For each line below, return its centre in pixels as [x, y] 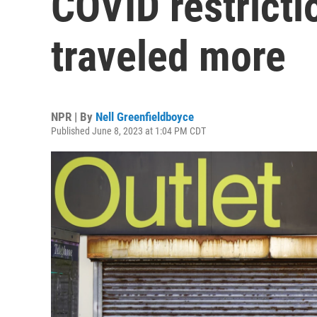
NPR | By [73, 117]
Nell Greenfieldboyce [145, 117]
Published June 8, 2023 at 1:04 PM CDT [128, 131]
